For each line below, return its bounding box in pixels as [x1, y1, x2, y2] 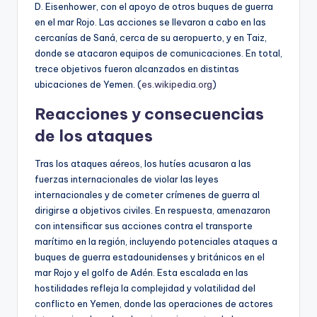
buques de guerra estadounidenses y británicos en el [35, 250, 265, 263]
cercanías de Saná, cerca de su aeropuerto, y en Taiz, [35, 31, 267, 43]
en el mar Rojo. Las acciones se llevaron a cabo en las [35, 16, 266, 28]
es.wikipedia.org [142, 78, 212, 90]
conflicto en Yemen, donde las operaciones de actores [35, 297, 273, 309]
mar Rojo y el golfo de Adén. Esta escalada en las [35, 266, 248, 278]
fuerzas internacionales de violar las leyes [35, 173, 219, 185]
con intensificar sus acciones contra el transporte [35, 219, 253, 231]
